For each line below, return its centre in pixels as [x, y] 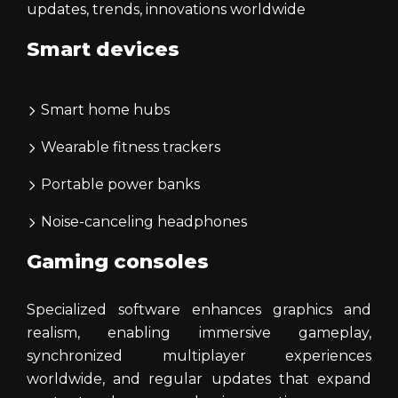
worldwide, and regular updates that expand [199, 379]
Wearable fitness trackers [129, 147]
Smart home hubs [103, 110]
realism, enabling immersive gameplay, [199, 333]
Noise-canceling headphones [142, 222]
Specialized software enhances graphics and [199, 310]
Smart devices [103, 50]
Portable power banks [119, 185]
